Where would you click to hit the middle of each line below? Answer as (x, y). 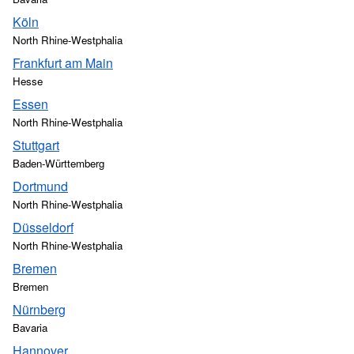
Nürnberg (39, 309)
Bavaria (30, 328)
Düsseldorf (43, 227)
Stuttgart (36, 145)
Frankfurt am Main (63, 63)
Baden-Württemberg (58, 163)
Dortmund (40, 186)
